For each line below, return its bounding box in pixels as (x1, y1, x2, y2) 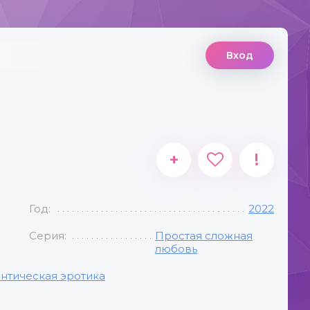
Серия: (28, 229, 66, 242)
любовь (154, 242, 197, 255)
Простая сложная (154, 229, 253, 242)
